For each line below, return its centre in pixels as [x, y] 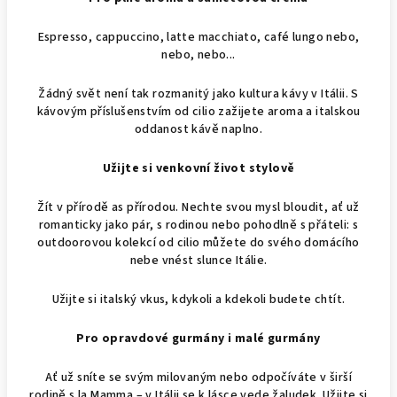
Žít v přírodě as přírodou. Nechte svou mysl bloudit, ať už [198, 207]
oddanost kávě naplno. [198, 129]
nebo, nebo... [198, 55]
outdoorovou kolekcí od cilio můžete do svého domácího [198, 243]
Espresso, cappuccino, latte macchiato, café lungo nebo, [198, 37]
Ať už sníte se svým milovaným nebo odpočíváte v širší [198, 378]
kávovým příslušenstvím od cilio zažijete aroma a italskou [198, 112]
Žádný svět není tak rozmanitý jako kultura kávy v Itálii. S [198, 94]
